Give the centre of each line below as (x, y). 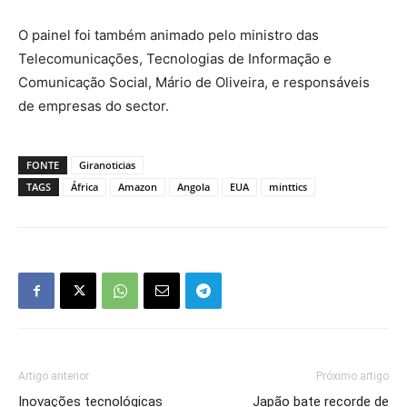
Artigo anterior (54, 377)
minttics (288, 187)
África (84, 187)
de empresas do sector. (94, 106)
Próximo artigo (352, 377)
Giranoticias (107, 165)
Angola (194, 187)
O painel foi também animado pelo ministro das (169, 35)
